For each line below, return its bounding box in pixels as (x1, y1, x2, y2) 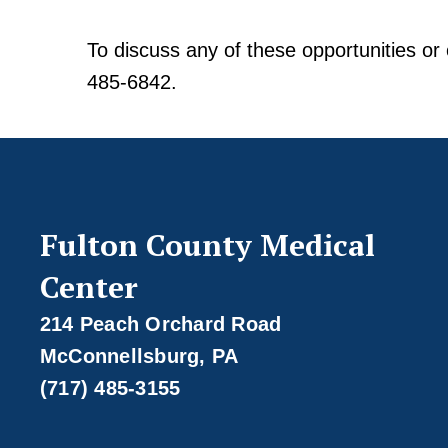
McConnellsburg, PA (39, 345, 239, 368)
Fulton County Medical (39, 225, 375, 266)
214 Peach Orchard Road (39, 313, 282, 336)
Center (39, 267, 138, 308)
